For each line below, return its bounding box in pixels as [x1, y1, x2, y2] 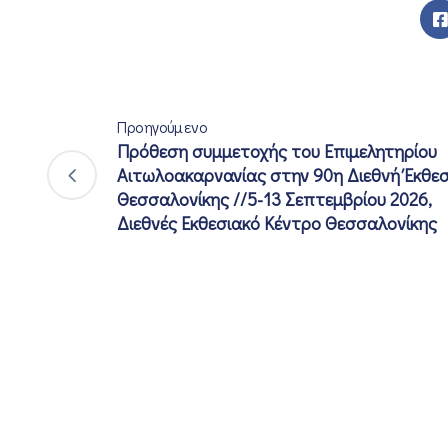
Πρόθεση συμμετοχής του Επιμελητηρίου [117, 139, 437, 164]
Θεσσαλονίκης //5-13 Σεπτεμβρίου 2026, [117, 187, 432, 212]
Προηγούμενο [117, 116, 208, 138]
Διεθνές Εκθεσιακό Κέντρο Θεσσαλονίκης [117, 211, 437, 236]
